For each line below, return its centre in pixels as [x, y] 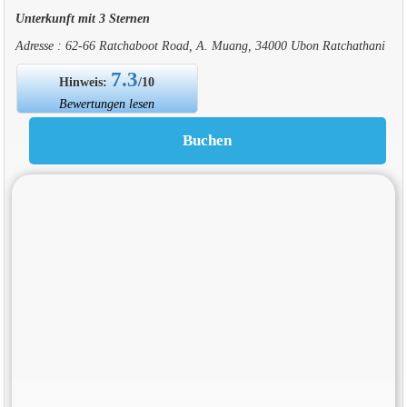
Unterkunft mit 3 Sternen [82, 18]
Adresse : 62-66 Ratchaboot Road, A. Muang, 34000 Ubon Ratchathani [200, 45]
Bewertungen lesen [107, 103]
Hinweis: [85, 81]
